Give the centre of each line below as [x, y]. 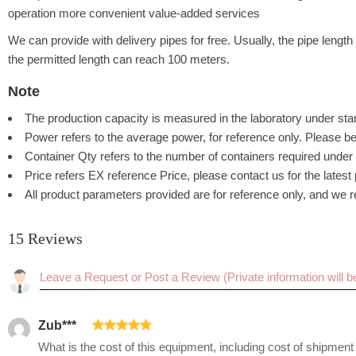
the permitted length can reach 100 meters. [119, 60]
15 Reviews [45, 239]
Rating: [63, 277]
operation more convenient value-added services [134, 14]
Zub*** [57, 326]
